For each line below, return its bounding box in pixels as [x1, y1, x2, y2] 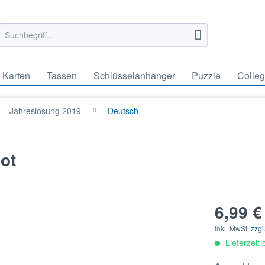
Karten [2, 69, 30, 82]
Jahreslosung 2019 [9, 105, 81, 117]
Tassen [47, 69, 77, 82]
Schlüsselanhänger [93, 69, 175, 82]
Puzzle [192, 69, 221, 82]
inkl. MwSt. [215, 223, 251, 233]
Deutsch [108, 105, 138, 117]
